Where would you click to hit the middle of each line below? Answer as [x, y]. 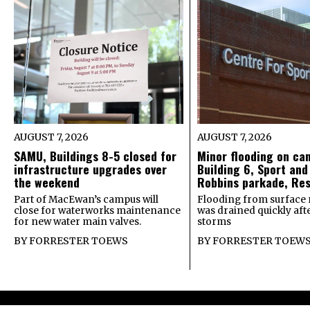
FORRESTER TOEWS [79, 241]
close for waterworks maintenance [97, 211]
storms [214, 222]
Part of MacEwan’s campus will [86, 200]
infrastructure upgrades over [90, 169]
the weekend [47, 182]
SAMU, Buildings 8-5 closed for [95, 156]
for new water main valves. [77, 222]
